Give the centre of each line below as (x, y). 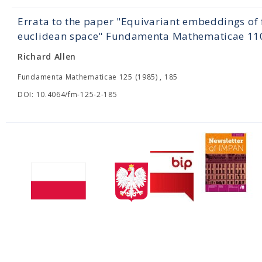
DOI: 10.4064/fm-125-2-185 (68, 94)
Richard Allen (47, 56)
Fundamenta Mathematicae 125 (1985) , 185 (98, 77)
